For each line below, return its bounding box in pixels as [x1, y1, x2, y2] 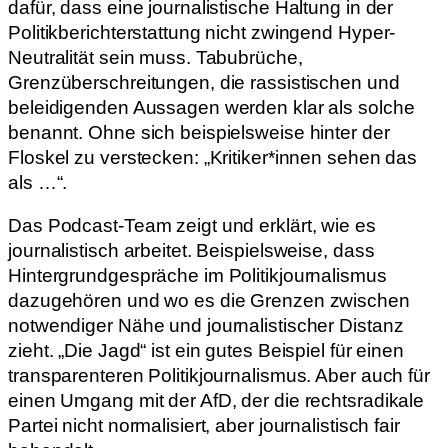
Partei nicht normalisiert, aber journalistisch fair [8, 415, 400, 436]
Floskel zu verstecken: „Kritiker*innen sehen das [8, 146, 418, 168]
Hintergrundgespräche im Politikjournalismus [8, 265, 387, 286]
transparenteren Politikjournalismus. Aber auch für [8, 365, 430, 386]
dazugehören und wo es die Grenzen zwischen [8, 290, 410, 311]
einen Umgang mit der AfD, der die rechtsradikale [8, 390, 425, 411]
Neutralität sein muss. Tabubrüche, [8, 46, 303, 68]
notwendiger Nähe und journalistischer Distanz [8, 315, 404, 336]
